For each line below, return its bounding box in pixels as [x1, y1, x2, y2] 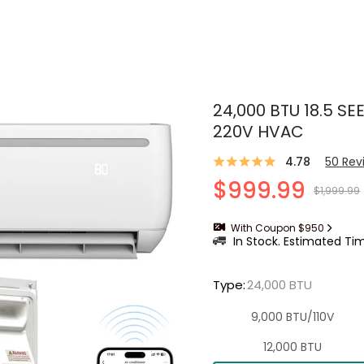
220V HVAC [213, 120, 305, 143]
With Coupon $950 [231, 221, 325, 235]
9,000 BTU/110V [251, 308, 335, 325]
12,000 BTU [263, 338, 323, 355]
